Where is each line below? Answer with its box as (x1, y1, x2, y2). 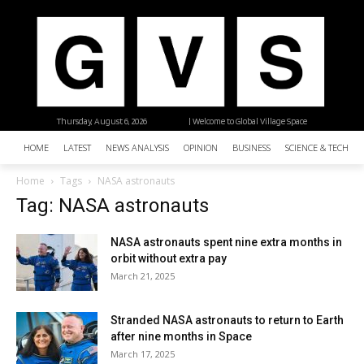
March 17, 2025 (110, 348, 175, 361)
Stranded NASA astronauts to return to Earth (110, 314, 344, 327)
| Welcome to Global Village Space (188, 115, 307, 128)
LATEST (63, 141, 91, 154)
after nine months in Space (110, 330, 252, 344)
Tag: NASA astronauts (16, 194, 209, 218)
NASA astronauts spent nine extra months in (110, 236, 342, 249)
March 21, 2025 (110, 270, 175, 283)
